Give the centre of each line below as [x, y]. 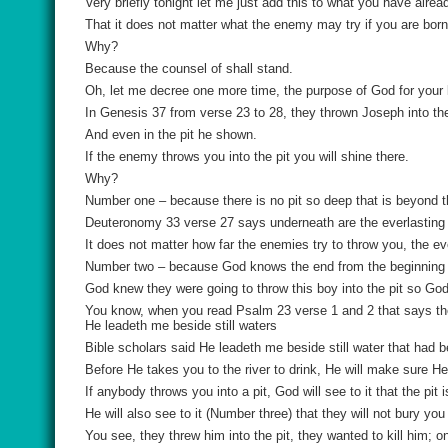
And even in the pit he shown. [171, 134]
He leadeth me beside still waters [181, 325]
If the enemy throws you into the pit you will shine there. [247, 156]
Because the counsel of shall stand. [189, 68]
